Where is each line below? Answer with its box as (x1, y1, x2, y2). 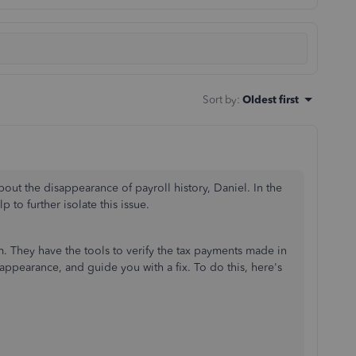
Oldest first (242, 93, 299, 106)
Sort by (203, 93, 237, 106)
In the (250, 181, 282, 195)
